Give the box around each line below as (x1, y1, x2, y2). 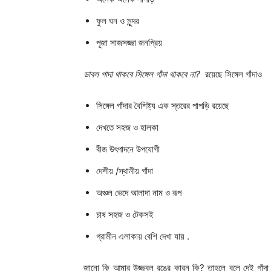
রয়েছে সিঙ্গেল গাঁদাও (200, 68, 262, 80)
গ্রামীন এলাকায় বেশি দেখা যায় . (96, 230, 189, 242)
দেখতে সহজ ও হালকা (96, 121, 161, 133)
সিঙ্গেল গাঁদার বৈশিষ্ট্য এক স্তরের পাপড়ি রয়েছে (96, 99, 232, 111)
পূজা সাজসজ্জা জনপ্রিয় (96, 36, 165, 48)
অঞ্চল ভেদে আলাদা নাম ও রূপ (96, 186, 184, 198)
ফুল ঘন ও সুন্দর (96, 15, 142, 27)
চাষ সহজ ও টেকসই (96, 208, 156, 220)
